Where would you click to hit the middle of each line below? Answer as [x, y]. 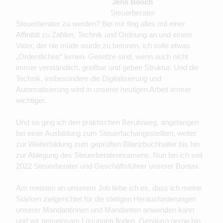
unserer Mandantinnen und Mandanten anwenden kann [105, 210]
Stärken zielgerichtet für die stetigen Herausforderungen [106, 199]
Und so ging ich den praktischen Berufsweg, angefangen [107, 122]
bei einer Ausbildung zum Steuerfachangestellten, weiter [106, 133]
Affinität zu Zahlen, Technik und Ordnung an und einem [104, 35]
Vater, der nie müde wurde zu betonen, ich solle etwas [103, 46]
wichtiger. [31, 101]
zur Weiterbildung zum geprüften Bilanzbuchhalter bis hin [108, 144]
